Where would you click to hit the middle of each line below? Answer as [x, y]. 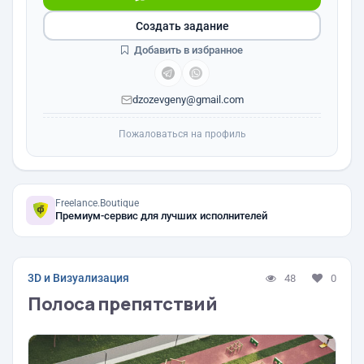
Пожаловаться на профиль [182, 134]
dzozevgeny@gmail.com [188, 100]
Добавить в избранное [187, 50]
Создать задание [182, 26]
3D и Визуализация [78, 278]
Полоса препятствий [123, 304]
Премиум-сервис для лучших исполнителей [161, 216]
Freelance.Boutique [97, 203]
